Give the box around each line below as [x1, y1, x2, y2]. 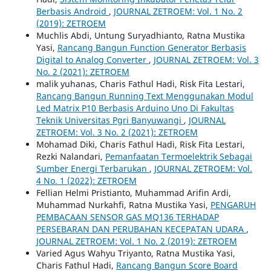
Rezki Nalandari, [36, 150, 105, 162]
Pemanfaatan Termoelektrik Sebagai [105, 150, 252, 162]
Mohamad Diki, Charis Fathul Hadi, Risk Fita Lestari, [36, 138, 245, 150]
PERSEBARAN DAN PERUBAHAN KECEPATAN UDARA [36, 223, 246, 235]
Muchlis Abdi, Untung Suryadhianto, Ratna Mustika [36, 29, 245, 41]
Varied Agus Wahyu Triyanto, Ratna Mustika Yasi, [36, 247, 235, 259]
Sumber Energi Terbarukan [36, 162, 149, 174]
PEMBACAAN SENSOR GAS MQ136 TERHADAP [36, 211, 219, 223]
